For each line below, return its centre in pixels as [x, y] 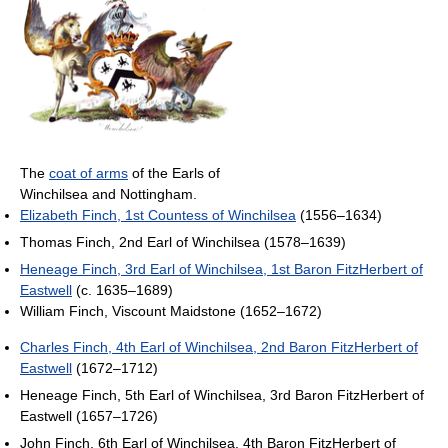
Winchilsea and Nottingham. [108, 194]
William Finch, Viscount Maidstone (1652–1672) [171, 311]
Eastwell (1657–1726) [89, 416]
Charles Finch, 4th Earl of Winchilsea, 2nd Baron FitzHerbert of [219, 347]
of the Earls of [174, 173]
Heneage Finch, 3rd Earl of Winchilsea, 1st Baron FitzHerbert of [221, 269]
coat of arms [88, 173]
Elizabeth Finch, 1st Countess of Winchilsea [158, 215]
